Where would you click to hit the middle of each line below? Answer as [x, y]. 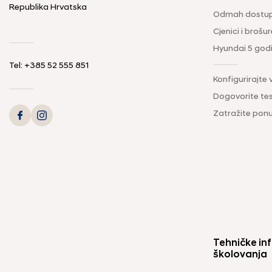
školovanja [240, 255]
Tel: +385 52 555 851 [49, 66]
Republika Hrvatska [48, 7]
